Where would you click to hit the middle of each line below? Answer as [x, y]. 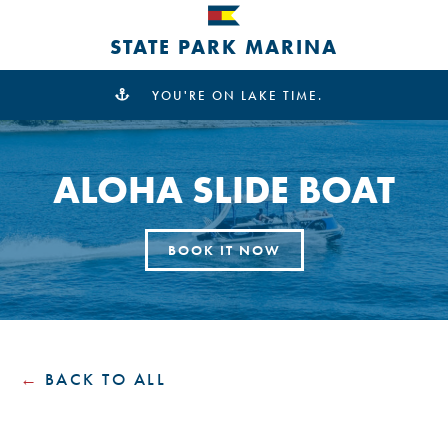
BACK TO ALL [105, 379]
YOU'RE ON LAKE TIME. [237, 95]
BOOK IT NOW [224, 249]
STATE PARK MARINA [224, 46]
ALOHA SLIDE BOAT [224, 189]
